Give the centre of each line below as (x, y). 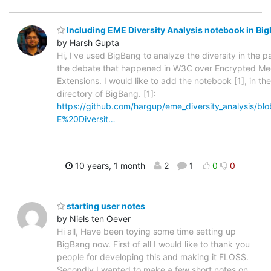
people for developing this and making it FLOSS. (153, 257)
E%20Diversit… (86, 119)
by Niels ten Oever (94, 219)
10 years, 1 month (109, 165)
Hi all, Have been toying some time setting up (146, 232)
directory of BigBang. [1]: (106, 93)
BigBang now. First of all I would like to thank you (153, 244)
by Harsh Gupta (88, 42)
